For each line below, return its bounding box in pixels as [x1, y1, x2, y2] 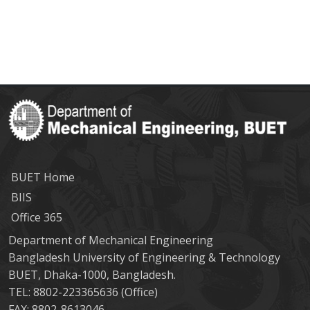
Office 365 [11, 210, 62, 225]
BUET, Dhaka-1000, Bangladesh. [8, 267, 176, 282]
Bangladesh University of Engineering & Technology [8, 250, 280, 265]
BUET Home [11, 170, 75, 185]
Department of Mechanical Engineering [8, 232, 213, 248]
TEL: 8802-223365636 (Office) [8, 284, 158, 300]
